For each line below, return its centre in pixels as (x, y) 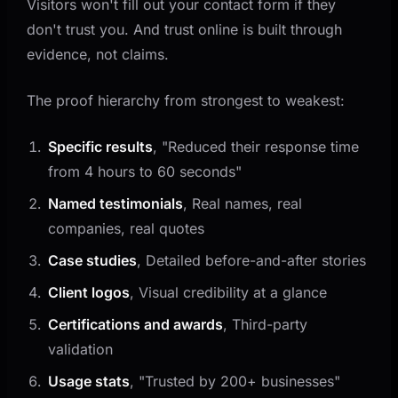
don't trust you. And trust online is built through (185, 29)
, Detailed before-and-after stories (252, 260)
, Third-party (266, 324)
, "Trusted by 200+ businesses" (235, 381)
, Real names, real (243, 203)
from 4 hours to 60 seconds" (145, 171)
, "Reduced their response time (256, 146)
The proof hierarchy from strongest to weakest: (186, 100)
